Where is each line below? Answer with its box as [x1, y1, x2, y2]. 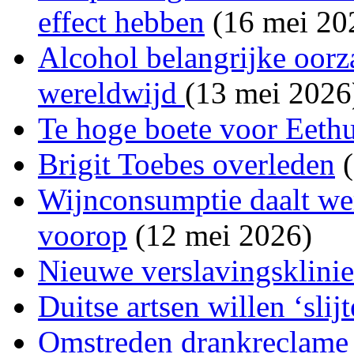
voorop [38, 217, 127, 252]
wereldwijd [38, 75, 185, 110]
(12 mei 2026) [127, 217, 312, 252]
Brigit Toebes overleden [38, 146, 335, 181]
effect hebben [38, 4, 205, 39]
